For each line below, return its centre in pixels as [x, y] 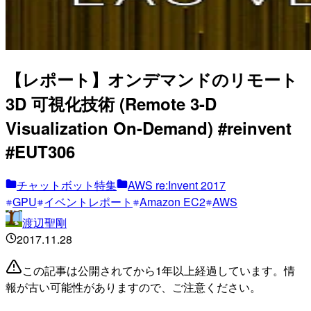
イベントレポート [88, 201]
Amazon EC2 [173, 201]
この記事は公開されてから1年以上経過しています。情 [159, 270]
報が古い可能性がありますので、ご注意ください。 [133, 287]
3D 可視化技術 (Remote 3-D [111, 103]
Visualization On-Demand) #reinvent [149, 127]
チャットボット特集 [67, 185]
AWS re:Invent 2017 [177, 185]
